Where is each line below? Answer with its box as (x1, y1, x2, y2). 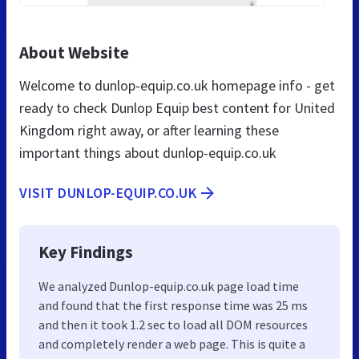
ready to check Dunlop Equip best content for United (19, 98, 335, 117)
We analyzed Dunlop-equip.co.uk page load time (38, 277, 299, 294)
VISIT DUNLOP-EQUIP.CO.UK (19, 183, 196, 202)
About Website (19, 41, 129, 63)
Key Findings (38, 240, 133, 263)
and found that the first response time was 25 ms (38, 296, 308, 313)
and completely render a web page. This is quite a (38, 335, 305, 352)
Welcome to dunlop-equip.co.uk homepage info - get (19, 75, 335, 95)
